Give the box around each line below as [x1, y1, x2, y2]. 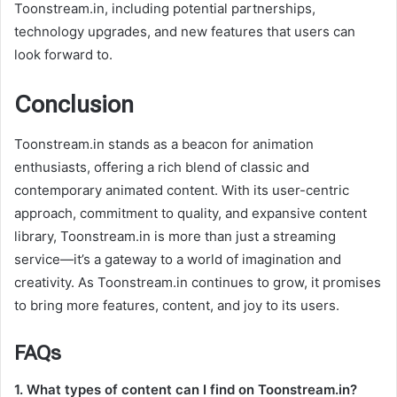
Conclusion [14, 90, 134, 119]
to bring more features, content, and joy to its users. [14, 297, 339, 315]
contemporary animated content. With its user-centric [14, 182, 349, 199]
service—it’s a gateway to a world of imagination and [14, 251, 341, 269]
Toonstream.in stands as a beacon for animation [14, 136, 314, 153]
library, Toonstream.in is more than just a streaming [14, 228, 336, 245]
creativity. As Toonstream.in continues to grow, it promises [14, 274, 381, 292]
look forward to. [14, 45, 113, 63]
